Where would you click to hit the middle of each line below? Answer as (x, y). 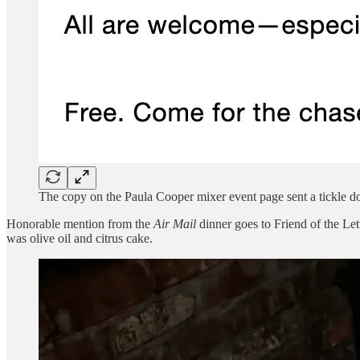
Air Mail (176, 223)
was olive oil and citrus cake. (80, 238)
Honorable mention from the (80, 223)
